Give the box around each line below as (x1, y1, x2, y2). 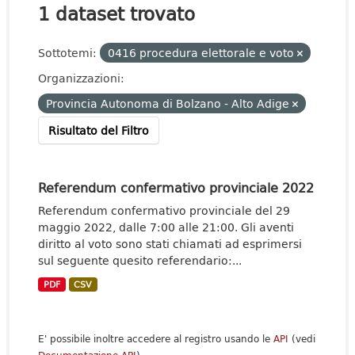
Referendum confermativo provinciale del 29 (38, 202, 290, 219)
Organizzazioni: (38, 70, 124, 86)
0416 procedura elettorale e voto (108, 44, 297, 61)
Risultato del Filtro (48, 122, 149, 139)
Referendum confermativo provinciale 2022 (38, 177, 314, 197)
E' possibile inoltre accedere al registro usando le (38, 331, 273, 346)
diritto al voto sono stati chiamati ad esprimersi (38, 235, 302, 252)
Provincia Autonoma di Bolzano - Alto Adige (46, 95, 292, 112)
